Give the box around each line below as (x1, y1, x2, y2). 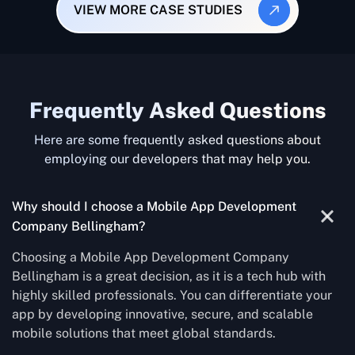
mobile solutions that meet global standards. (12, 325, 276, 341)
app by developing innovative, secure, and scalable (12, 306, 313, 322)
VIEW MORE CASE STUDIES (73, 2, 242, 18)
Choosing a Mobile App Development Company (12, 249, 289, 265)
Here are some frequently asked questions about (34, 132, 321, 147)
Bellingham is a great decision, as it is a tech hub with (12, 268, 326, 284)
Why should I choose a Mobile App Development (12, 198, 296, 214)
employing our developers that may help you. (44, 151, 311, 166)
